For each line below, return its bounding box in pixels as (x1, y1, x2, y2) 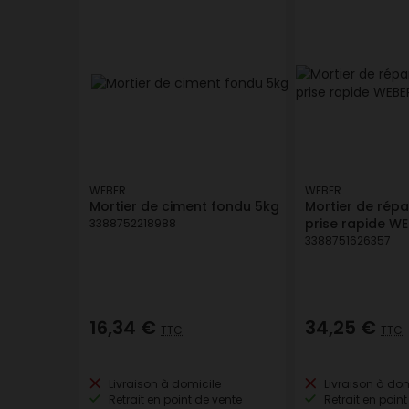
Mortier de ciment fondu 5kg (89, 197, 279, 215)
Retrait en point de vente (106, 392, 242, 407)
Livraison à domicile (106, 376, 221, 392)
